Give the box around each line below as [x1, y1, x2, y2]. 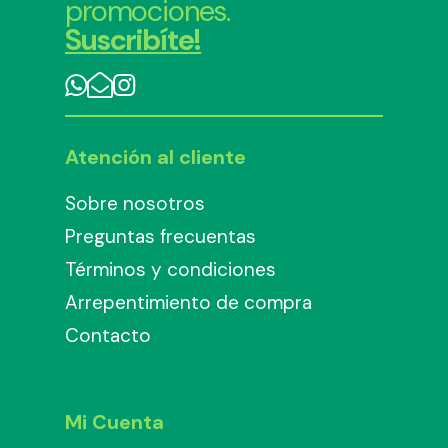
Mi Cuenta [65, 409, 164, 436]
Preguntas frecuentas [65, 224, 256, 250]
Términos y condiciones [65, 257, 276, 283]
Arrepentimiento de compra [65, 290, 312, 316]
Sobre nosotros [65, 191, 205, 217]
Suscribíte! [65, 21, 202, 60]
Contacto [65, 323, 151, 349]
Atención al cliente [65, 144, 246, 171]
